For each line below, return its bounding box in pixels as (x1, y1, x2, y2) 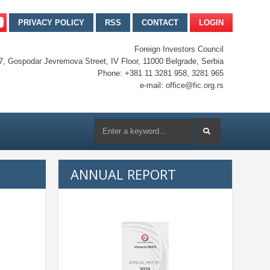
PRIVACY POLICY (18, 17, 84, 27)
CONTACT (142, 17, 178, 27)
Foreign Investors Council (134, 44, 224, 54)
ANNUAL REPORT (71, 165, 176, 183)
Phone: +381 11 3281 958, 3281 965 (98, 68, 224, 78)
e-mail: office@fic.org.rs (140, 80, 224, 90)
